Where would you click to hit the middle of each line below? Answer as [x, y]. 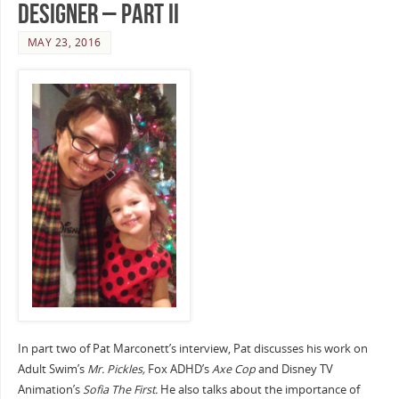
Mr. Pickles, [117, 370]
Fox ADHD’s [178, 370]
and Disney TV [294, 370]
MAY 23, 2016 [64, 43]
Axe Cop [232, 370]
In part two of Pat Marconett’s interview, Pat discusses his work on [192, 349]
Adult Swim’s [52, 370]
